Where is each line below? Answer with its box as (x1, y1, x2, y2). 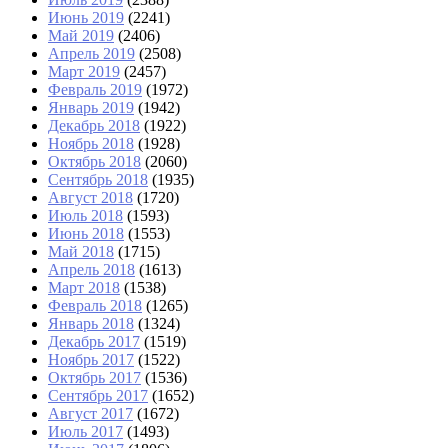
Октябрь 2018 (48, 153, 141, 171)
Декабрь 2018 (48, 117, 140, 135)
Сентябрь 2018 (48, 171, 148, 189)
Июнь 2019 (48, 9, 124, 27)
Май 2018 (48, 243, 114, 261)
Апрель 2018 (48, 261, 135, 279)
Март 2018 (48, 279, 120, 297)
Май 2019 (48, 27, 114, 45)
